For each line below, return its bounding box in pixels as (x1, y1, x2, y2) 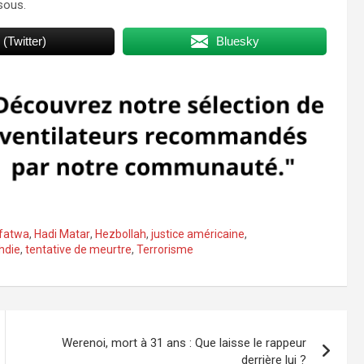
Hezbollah (95, 227, 146, 241)
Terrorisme (136, 243, 193, 257)
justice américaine (151, 227, 245, 241)
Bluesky (215, 33, 259, 48)
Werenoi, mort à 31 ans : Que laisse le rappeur (62, 336, 307, 351)
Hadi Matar (34, 227, 90, 241)
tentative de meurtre (25, 243, 132, 257)
